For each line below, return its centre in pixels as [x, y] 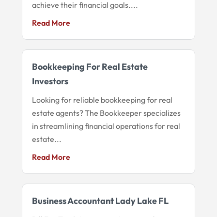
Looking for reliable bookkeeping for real [102, 100]
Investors [50, 81]
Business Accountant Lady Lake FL [100, 201]
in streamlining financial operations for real [106, 126]
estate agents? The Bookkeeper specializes [106, 113]
